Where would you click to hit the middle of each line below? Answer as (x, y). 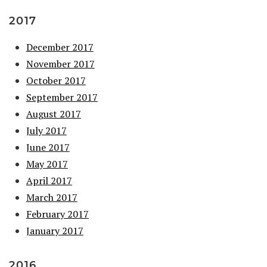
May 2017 (47, 164)
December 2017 (60, 47)
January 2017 (55, 230)
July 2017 (46, 130)
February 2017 (57, 214)
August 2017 (53, 114)
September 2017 (62, 97)
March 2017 (52, 197)
